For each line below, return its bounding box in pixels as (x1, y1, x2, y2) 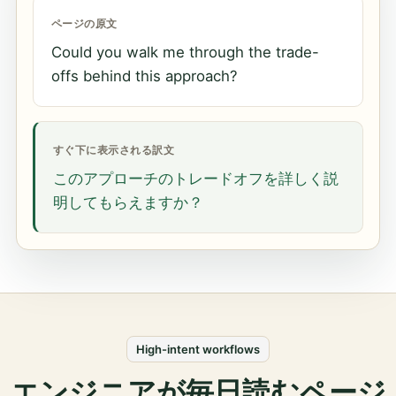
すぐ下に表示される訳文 (53, 142, 175, 156)
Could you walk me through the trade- (51, 42, 319, 61)
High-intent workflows (136, 341, 260, 356)
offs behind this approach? (51, 66, 238, 85)
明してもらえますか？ (53, 193, 203, 211)
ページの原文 (51, 16, 118, 30)
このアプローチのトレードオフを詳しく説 (53, 169, 339, 187)
